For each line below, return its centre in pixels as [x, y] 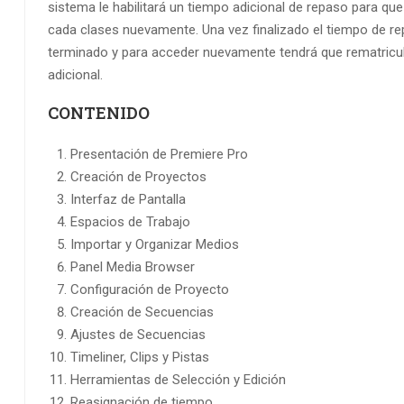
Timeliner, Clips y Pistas [140, 358]
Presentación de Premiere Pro [159, 155]
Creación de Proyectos [138, 177]
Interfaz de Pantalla [128, 200]
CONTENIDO [99, 113]
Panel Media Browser [133, 267]
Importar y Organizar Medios [155, 245]
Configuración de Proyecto [150, 290]
